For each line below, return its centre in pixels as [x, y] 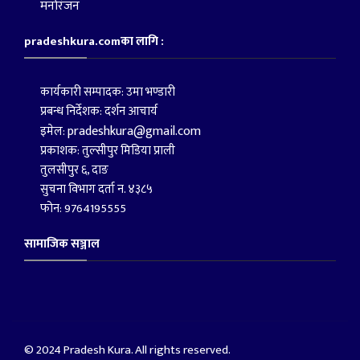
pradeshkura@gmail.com [134, 131]
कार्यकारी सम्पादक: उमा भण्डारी [107, 92]
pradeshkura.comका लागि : [94, 41]
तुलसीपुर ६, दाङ [74, 170]
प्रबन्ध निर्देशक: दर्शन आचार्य [98, 111]
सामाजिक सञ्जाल [62, 243]
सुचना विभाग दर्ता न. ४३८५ [96, 189]
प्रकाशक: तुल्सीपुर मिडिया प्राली [107, 150]
